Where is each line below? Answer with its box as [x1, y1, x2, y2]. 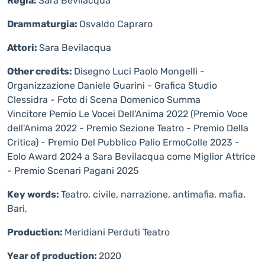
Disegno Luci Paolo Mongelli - [74, 66, 205, 77]
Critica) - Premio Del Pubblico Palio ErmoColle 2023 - [7, 137, 240, 148]
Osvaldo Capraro [79, 18, 153, 30]
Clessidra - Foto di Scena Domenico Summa [7, 94, 201, 105]
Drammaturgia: [7, 18, 79, 30]
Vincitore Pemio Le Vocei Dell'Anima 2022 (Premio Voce [7, 108, 248, 119]
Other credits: [7, 66, 74, 77]
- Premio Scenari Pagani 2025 [7, 165, 139, 176]
